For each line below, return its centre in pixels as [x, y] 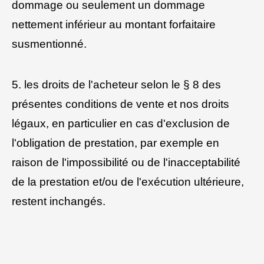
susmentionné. [49, 44]
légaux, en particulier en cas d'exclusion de [121, 123]
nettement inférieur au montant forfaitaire [114, 25]
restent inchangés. [59, 201]
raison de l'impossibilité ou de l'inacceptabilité [126, 162]
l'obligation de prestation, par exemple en [115, 143]
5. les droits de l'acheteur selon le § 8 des [116, 84]
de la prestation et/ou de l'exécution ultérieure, [128, 181]
